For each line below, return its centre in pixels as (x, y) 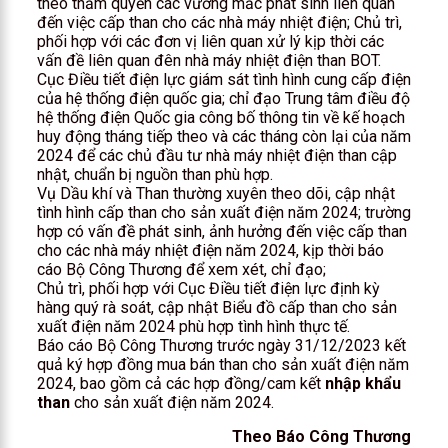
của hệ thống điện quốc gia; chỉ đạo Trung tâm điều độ (223, 98)
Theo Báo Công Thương (322, 436)
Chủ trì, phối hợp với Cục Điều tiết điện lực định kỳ (208, 288)
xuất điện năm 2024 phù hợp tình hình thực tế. (193, 326)
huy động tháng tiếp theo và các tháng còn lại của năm (223, 136)
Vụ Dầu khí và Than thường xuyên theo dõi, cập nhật (215, 193)
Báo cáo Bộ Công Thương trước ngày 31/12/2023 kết (221, 345)
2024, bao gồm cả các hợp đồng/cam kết (180, 383)
